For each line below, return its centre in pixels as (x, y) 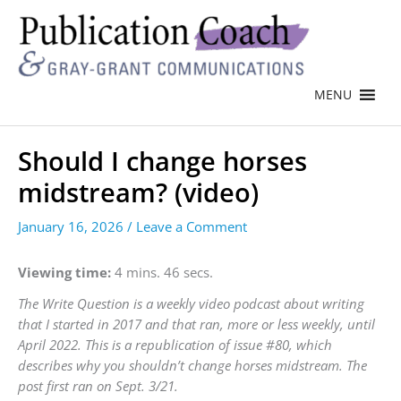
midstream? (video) (138, 193)
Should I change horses (162, 162)
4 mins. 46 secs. (162, 273)
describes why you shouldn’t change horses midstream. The (192, 365)
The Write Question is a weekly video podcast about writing (191, 303)
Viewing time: (64, 273)
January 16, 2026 (73, 227)
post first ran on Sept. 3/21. (98, 385)
